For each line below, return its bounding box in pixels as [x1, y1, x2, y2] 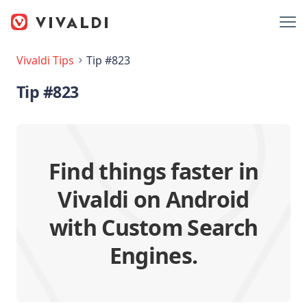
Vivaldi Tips [16, 53, 74, 68]
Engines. [109, 241, 198, 270]
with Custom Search [49, 212, 258, 242]
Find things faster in [48, 156, 259, 186]
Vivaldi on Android [58, 184, 249, 214]
